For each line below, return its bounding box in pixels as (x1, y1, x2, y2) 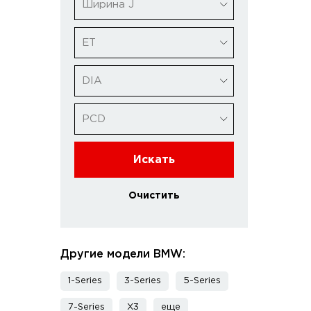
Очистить (128, 192, 180, 200)
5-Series (183, 277, 221, 285)
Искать (133, 154, 175, 165)
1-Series (68, 277, 102, 285)
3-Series (124, 277, 161, 285)
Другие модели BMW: (60, 249, 185, 260)
